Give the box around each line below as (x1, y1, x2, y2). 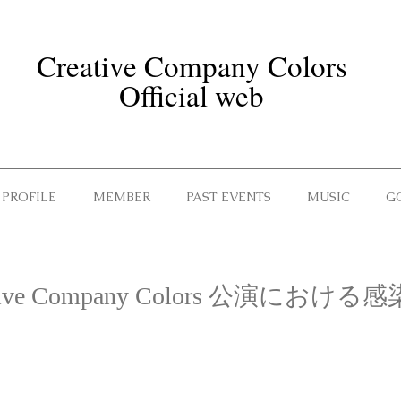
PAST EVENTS (186, 189, 271, 205)
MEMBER (92, 189, 150, 205)
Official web (119, 75, 264, 115)
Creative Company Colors (36, 46, 347, 85)
